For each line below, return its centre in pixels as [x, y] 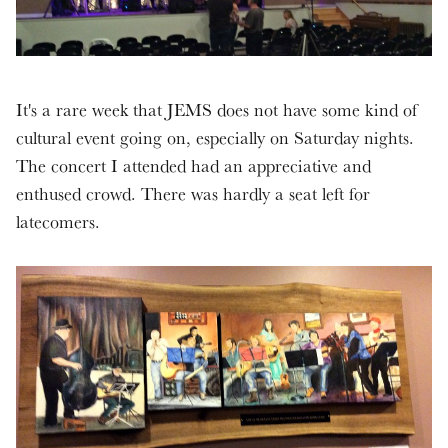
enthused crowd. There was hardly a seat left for [193, 193]
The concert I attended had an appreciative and [193, 165]
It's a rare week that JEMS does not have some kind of [216, 109]
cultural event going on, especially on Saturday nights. [215, 137]
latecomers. [58, 221]
